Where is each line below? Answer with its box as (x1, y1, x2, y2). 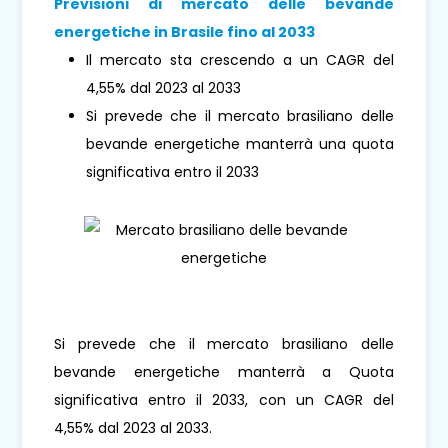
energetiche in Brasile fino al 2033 (54, 22, 316, 43)
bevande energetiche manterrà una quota (86, 134, 394, 155)
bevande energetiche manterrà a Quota (54, 362, 394, 383)
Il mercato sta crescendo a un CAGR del (86, 50, 394, 71)
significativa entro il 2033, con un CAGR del (54, 390, 394, 411)
